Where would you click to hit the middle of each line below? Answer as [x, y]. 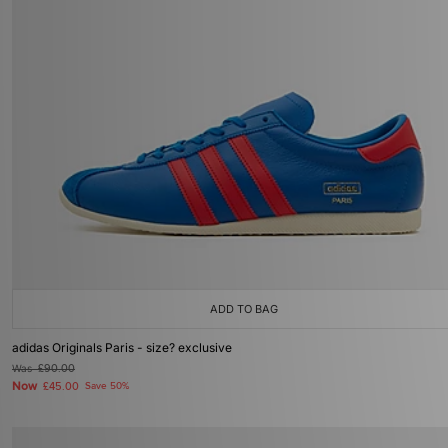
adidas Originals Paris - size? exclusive [122, 347]
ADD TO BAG [244, 309]
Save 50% [107, 386]
